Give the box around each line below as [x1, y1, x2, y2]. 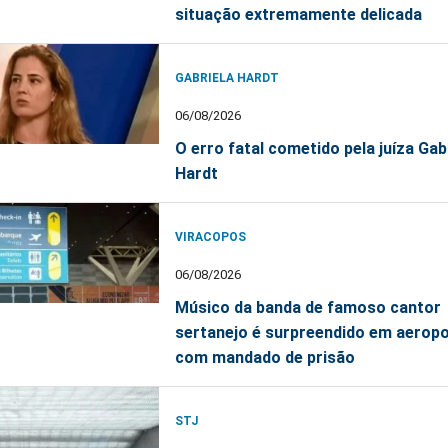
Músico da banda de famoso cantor [175, 297, 441, 317]
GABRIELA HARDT [175, 70, 279, 85]
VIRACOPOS [175, 229, 246, 244]
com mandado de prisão [175, 347, 355, 367]
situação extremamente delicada [175, 4, 422, 24]
